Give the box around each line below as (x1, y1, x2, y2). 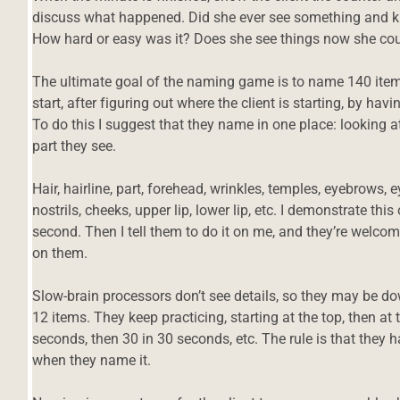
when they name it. (32, 351, 152, 369)
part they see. (32, 137, 117, 154)
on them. (32, 244, 88, 262)
